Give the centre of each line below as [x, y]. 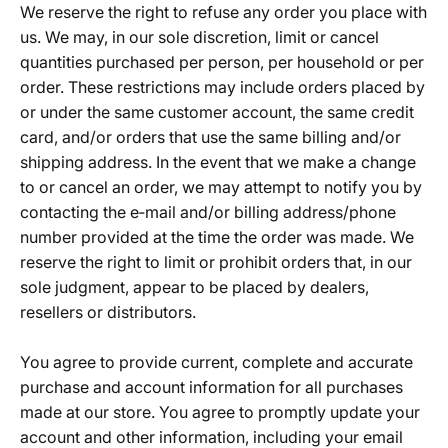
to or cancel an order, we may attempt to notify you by [221, 187]
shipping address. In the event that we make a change [218, 162]
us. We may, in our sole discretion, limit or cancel [199, 37]
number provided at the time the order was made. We [217, 237]
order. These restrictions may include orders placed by [222, 87]
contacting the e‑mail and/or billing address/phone [208, 212]
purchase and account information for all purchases [211, 387]
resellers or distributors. [108, 312]
